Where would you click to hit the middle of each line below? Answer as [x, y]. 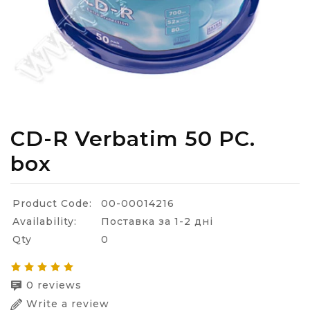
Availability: [45, 221]
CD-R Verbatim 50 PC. [133, 139]
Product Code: [52, 203]
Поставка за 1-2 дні [157, 221]
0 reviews [54, 285]
